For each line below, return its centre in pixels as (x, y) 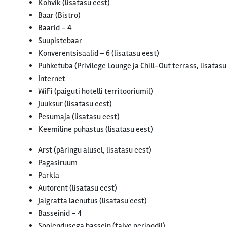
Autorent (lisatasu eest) (78, 188)
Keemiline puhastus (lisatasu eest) (96, 129)
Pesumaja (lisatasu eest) (79, 117)
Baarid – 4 (55, 28)
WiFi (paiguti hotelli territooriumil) (96, 91)
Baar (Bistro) (59, 15)
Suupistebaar (60, 41)
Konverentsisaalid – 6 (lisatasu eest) (99, 53)
